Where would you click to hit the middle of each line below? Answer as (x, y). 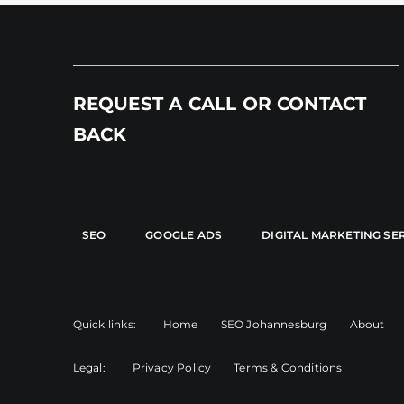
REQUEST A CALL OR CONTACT (220, 103)
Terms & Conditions (288, 367)
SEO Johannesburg (274, 324)
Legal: (89, 367)
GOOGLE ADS (184, 234)
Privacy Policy (172, 367)
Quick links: (104, 324)
